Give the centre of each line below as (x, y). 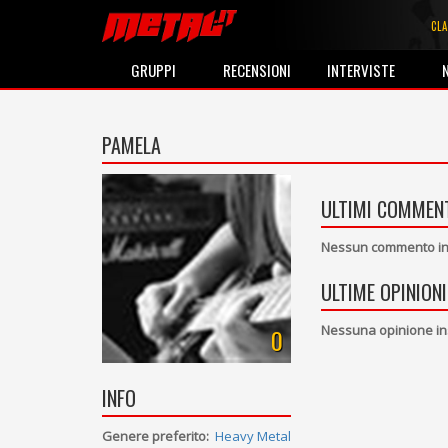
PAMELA (131, 145)
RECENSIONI (257, 70)
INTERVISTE (361, 70)
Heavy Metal (253, 436)
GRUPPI (154, 70)
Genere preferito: (155, 436)
